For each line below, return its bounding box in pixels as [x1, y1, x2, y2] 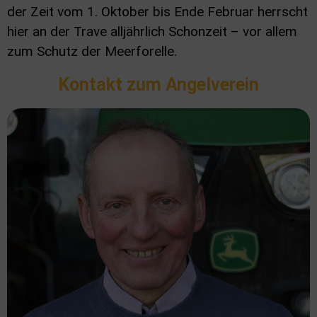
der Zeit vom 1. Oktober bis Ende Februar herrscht [7, 4, 308, 20]
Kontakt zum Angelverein [58, 74, 259, 95]
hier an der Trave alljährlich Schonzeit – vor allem [7, 23, 297, 40]
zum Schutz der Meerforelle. [7, 43, 180, 59]
